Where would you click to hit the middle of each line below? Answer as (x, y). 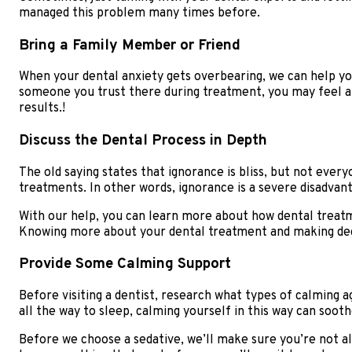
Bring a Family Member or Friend (130, 45)
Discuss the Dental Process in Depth (143, 141)
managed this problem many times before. (139, 13)
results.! (42, 109)
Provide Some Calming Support (125, 264)
